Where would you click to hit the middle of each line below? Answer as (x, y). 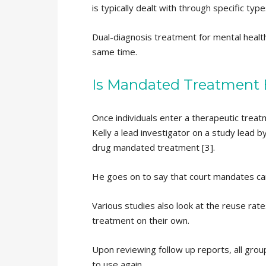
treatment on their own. (140, 221)
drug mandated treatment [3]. (153, 148)
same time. (114, 52)
